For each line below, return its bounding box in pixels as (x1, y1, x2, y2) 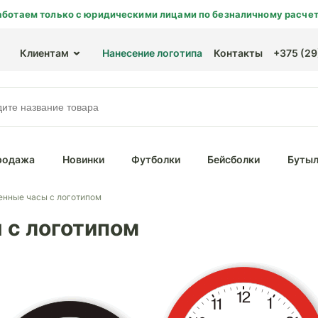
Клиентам (20, 47, 69, 59)
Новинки (62, 153, 104, 165)
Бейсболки (207, 153, 261, 165)
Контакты (214, 47, 263, 59)
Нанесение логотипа (102, 47, 202, 59)
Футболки (131, 153, 180, 165)
